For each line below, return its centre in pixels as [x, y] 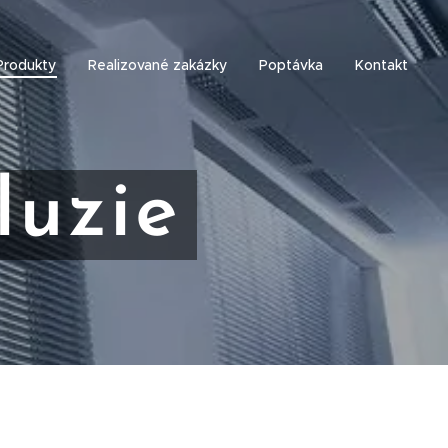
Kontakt [381, 65]
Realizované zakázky [157, 65]
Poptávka [291, 65]
